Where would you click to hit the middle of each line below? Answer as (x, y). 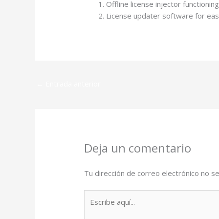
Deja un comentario (138, 148)
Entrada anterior (72, 84)
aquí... (93, 207)
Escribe (96, 195)
